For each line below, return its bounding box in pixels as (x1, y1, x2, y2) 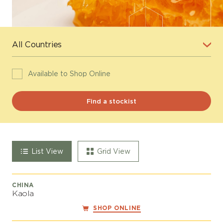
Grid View (97, 147, 130, 155)
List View (31, 147, 63, 155)
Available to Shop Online (27, 70, 111, 78)
